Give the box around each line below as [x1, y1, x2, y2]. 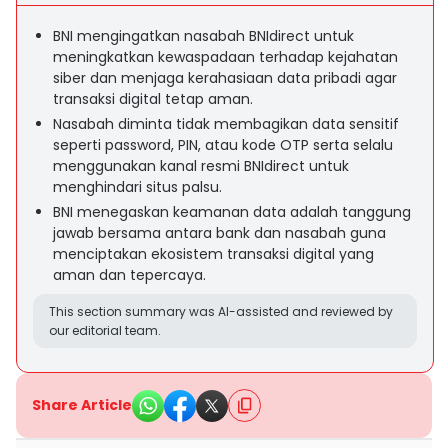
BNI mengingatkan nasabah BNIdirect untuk [53, 26, 354, 46]
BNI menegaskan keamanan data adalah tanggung [53, 202, 411, 222]
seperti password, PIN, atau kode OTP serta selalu [53, 135, 393, 155]
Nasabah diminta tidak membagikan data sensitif [53, 114, 399, 134]
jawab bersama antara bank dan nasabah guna [53, 223, 386, 243]
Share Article [32, 395, 132, 415]
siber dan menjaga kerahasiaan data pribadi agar [53, 68, 397, 88]
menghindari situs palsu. [53, 177, 222, 197]
